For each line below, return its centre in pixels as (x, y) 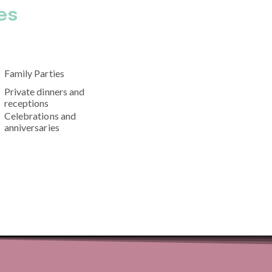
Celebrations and (40, 116)
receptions (26, 103)
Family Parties (34, 73)
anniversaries (32, 127)
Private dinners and (44, 92)
